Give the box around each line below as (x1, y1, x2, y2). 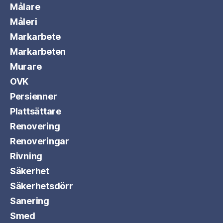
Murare (10, 61, 42, 72)
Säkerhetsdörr (10, 181, 73, 191)
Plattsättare (10, 106, 61, 116)
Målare (10, 1, 40, 12)
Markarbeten (10, 46, 66, 57)
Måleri (10, 16, 37, 27)
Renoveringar (10, 136, 69, 146)
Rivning (10, 151, 43, 161)
